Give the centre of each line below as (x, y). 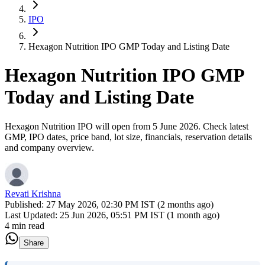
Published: (25, 204)
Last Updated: (31, 215)
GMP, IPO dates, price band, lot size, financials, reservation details (128, 137)
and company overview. (49, 147)
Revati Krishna (33, 193)
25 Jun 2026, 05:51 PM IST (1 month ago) (140, 215)
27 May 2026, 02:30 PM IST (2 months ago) (130, 204)
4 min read (25, 225)
